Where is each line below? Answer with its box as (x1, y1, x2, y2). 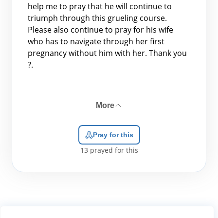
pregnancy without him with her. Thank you (28, 48, 187, 58)
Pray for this (92, 131, 133, 139)
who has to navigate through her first (28, 36, 164, 47)
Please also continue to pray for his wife (28, 24, 173, 35)
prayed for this (88, 145, 138, 155)
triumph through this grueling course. (28, 13, 167, 23)
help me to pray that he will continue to (28, 1, 172, 12)
